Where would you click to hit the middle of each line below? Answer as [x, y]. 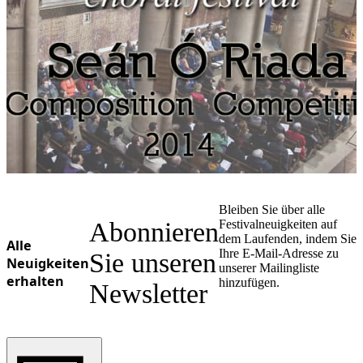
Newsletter [148, 293]
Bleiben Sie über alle [272, 209]
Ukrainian [79, 21]
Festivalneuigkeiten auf [278, 224]
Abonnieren [154, 232]
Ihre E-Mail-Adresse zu [279, 253]
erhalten [35, 281]
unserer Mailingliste [269, 268]
